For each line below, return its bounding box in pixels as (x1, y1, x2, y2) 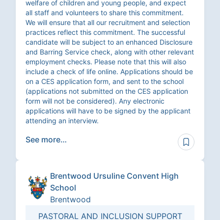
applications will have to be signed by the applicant (26, 107, 191, 115)
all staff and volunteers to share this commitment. (26, 8, 184, 17)
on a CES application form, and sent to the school (26, 77, 184, 86)
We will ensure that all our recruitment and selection (26, 18, 190, 27)
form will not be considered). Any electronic (26, 97, 165, 106)
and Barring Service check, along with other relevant (26, 48, 194, 56)
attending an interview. (26, 116, 99, 125)
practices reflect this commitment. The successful (26, 28, 185, 37)
